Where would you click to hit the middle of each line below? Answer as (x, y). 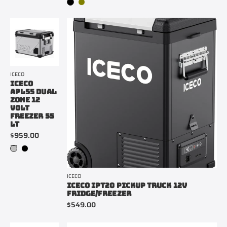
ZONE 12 (25, 100)
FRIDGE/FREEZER (99, 193)
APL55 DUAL (33, 92)
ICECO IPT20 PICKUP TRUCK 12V (127, 185)
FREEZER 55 (32, 116)
